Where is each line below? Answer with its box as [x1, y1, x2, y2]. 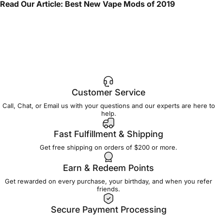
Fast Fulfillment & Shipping [54, 128, 163, 139]
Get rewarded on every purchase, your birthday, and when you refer [5, 177, 212, 185]
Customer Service [72, 87, 145, 97]
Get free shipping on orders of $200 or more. [40, 143, 177, 151]
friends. [97, 185, 120, 193]
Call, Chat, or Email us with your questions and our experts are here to [2, 101, 215, 109]
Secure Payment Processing [50, 204, 167, 215]
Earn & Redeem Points [63, 162, 154, 173]
